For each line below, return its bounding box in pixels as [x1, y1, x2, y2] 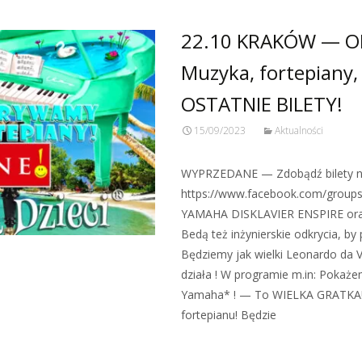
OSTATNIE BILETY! [181, 90, 343, 117]
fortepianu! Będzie [181, 307, 276, 322]
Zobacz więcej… [181, 337, 272, 352]
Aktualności [275, 124, 323, 137]
